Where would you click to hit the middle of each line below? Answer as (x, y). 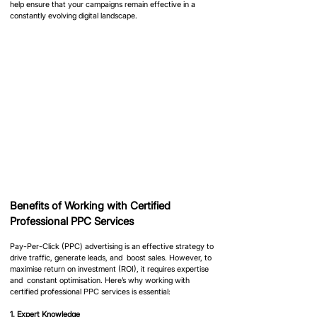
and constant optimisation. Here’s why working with (101, 281)
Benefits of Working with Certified (92, 206)
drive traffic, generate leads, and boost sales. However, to (112, 258)
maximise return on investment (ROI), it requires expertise (110, 269)
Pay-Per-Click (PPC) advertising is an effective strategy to (113, 247)
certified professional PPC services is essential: (90, 292)
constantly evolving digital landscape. (74, 15)
